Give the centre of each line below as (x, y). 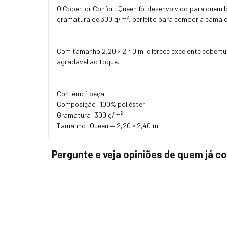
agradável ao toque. (88, 61)
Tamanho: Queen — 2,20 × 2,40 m (107, 125)
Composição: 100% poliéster (101, 104)
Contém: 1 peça (81, 93)
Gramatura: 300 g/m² (90, 115)
